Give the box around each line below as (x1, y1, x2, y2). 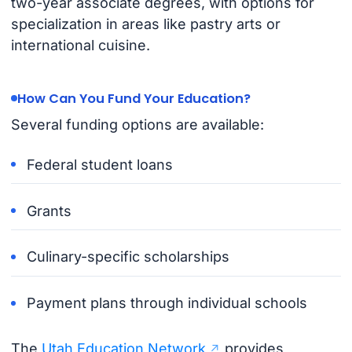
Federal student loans (27, 156, 174, 173)
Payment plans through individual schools (27, 295, 308, 312)
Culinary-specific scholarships (27, 248, 230, 266)
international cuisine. (10, 36, 150, 53)
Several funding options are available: (10, 115, 264, 133)
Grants (27, 202, 72, 219)
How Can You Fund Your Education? (16, 89, 251, 108)
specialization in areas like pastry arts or (10, 15, 280, 32)
